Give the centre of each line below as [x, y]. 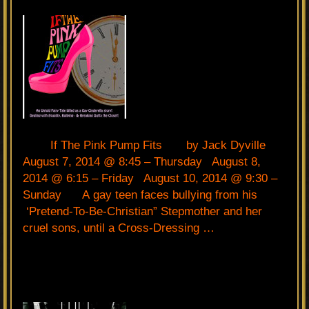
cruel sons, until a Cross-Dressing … [119, 228]
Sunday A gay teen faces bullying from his [140, 195]
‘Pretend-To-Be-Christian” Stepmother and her [142, 211]
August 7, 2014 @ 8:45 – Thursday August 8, [142, 161]
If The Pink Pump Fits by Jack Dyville [154, 145]
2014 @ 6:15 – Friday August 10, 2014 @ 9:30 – [150, 178]
